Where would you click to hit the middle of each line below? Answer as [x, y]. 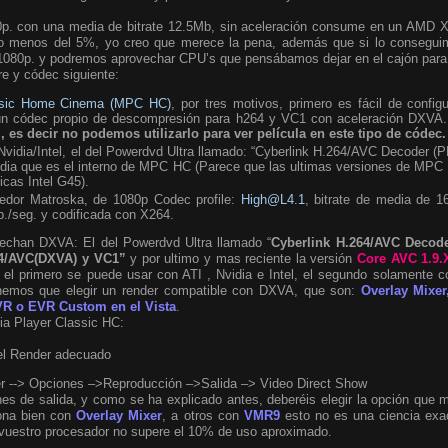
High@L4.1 [272, 199]
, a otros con [203, 415]
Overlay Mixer [119, 415]
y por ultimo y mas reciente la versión [244, 258]
